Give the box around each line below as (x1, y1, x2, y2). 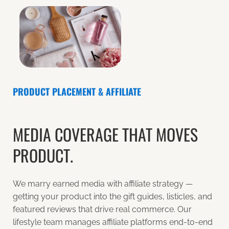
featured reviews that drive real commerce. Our (13, 204, 192, 214)
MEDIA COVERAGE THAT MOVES (13, 122, 198, 147)
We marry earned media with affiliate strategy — (13, 178, 193, 189)
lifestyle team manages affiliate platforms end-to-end (13, 217, 213, 227)
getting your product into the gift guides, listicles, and (13, 191, 212, 201)
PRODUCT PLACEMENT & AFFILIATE (13, 85, 141, 99)
